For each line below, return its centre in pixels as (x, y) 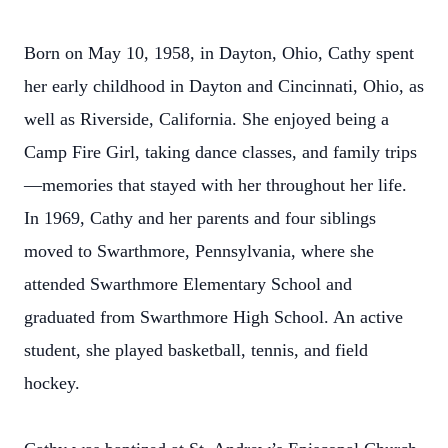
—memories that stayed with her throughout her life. (215, 185)
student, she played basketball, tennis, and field (196, 350)
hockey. (52, 383)
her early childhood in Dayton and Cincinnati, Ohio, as (224, 86)
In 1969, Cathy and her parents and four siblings (200, 218)
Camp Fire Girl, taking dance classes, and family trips (220, 152)
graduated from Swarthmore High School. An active (213, 317)
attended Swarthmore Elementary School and (188, 284)
